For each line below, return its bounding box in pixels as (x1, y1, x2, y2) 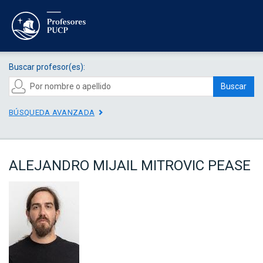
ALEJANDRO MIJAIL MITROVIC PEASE (9, 157, 251, 174)
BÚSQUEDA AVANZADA (9, 107, 95, 117)
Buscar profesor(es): (9, 62, 85, 72)
